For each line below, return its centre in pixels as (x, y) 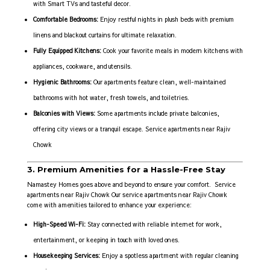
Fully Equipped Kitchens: (67, 51)
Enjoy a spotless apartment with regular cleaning (169, 256)
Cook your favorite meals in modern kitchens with (172, 51)
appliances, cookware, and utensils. (82, 67)
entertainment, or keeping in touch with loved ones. (106, 240)
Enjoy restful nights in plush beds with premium (166, 20)
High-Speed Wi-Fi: (59, 224)
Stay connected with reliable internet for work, (153, 224)
